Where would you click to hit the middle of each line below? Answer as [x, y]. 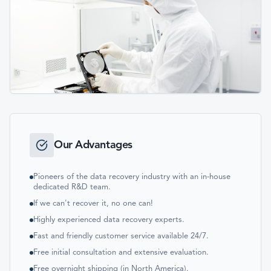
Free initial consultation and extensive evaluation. [121, 253]
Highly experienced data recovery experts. [109, 220]
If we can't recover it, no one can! [93, 204]
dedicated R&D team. [72, 187]
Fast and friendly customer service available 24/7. [121, 236]
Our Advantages [93, 145]
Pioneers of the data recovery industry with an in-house [132, 177]
